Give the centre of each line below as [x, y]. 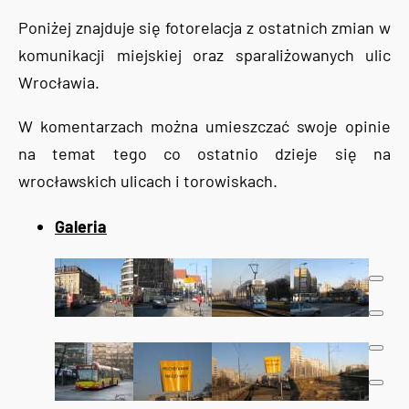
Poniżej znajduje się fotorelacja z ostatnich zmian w [204, 27]
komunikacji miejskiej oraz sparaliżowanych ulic [204, 55]
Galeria [81, 226]
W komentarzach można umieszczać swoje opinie [204, 126]
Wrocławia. [59, 82]
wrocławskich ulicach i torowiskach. [148, 181]
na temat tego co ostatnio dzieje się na [204, 153]
